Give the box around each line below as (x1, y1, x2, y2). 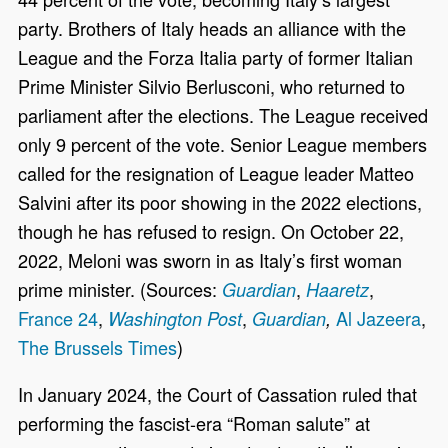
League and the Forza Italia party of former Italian (18, 43, 414, 70)
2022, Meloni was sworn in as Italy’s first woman (18, 246, 403, 273)
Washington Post (108, 305, 243, 331)
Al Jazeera (336, 304, 422, 331)
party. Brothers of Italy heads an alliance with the (18, 14, 407, 41)
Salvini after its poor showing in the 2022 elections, (18, 188, 423, 215)
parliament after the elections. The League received (18, 101, 429, 128)
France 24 (18, 304, 99, 331)
